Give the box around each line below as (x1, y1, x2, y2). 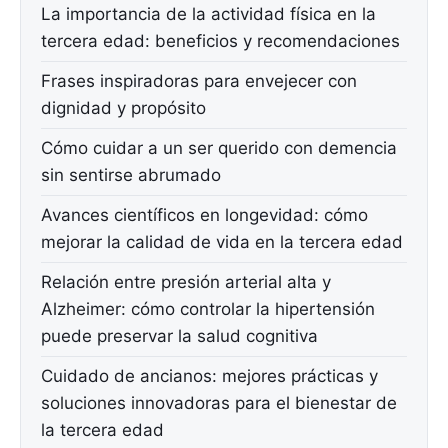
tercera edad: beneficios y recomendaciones (41, 31, 400, 52)
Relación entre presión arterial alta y (41, 272, 331, 293)
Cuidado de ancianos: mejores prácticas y (41, 366, 378, 387)
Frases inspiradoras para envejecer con (41, 71, 357, 92)
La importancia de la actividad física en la (41, 4, 376, 25)
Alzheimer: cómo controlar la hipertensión (41, 299, 375, 320)
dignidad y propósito (41, 98, 206, 119)
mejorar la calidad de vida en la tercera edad (41, 232, 403, 253)
